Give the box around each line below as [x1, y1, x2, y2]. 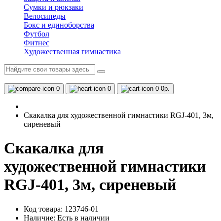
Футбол [24, 30, 49, 38]
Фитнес [24, 38, 49, 47]
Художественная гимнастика [24, 47, 121, 56]
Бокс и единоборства [24, 21, 94, 29]
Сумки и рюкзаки [24, 3, 83, 11]
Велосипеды [24, 12, 66, 20]
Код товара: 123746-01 [24, 204, 99, 213]
